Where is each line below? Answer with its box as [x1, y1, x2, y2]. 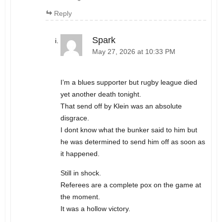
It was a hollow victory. [60, 205, 130, 213]
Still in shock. [60, 169, 101, 177]
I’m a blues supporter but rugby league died [60, 78, 197, 87]
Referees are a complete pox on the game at [60, 181, 201, 189]
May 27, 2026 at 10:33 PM [92, 48, 175, 55]
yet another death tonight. [60, 90, 141, 99]
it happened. [60, 150, 100, 158]
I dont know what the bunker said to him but [60, 126, 197, 134]
